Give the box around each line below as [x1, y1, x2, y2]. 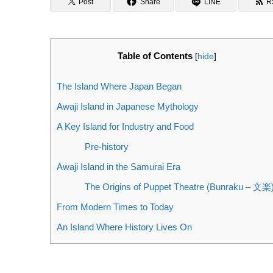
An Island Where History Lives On [57, 222, 194, 233]
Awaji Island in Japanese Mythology [57, 101, 201, 112]
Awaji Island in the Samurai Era [57, 161, 185, 172]
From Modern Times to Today [57, 202, 176, 213]
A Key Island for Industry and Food [57, 121, 196, 132]
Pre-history [84, 141, 131, 152]
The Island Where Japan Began [57, 81, 182, 92]
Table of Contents [117, 51, 193, 61]
